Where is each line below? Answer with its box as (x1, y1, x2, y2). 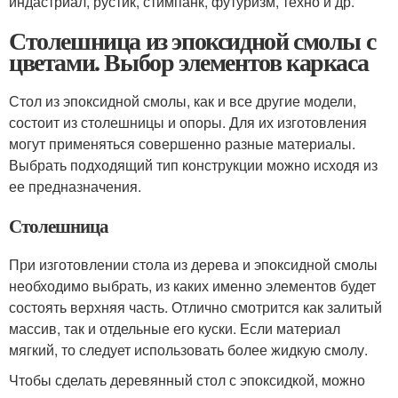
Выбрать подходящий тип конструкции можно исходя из (9, 155, 378, 176)
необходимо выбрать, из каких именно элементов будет (9, 275, 376, 297)
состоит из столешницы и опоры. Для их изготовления (9, 112, 367, 133)
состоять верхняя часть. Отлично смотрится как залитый (9, 297, 382, 318)
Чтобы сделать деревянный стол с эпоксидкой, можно (9, 370, 365, 391)
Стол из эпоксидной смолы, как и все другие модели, (9, 91, 356, 112)
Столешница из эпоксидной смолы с (9, 22, 376, 60)
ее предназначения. (9, 176, 141, 197)
